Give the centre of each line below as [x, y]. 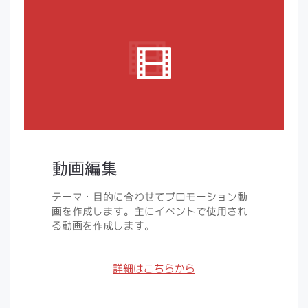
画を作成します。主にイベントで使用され [150, 212]
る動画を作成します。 [103, 226]
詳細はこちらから [154, 269]
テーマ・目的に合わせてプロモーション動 [150, 197]
